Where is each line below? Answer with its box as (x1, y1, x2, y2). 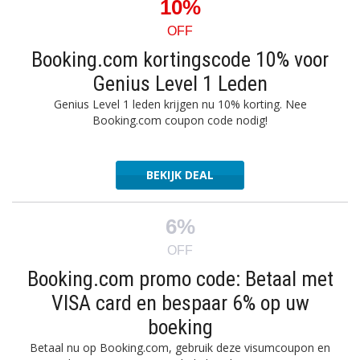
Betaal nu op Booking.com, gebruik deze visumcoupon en (30, 340, 330, 355)
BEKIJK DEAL (146, 167, 214, 182)
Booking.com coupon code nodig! (92, 112, 268, 128)
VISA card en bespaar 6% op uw (51, 291, 309, 315)
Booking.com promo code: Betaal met (27, 267, 333, 291)
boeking (147, 315, 213, 339)
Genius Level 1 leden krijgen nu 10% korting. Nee (53, 96, 307, 112)
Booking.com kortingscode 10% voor (31, 47, 329, 72)
